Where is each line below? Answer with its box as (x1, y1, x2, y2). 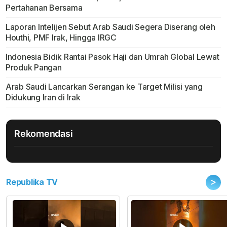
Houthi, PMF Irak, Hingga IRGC (5, 32, 117, 43)
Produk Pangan (5, 62, 62, 73)
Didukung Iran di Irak (5, 92, 81, 103)
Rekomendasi (14, 128, 73, 139)
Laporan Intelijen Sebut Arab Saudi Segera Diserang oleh (5, 22, 215, 32)
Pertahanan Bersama (5, 3, 83, 13)
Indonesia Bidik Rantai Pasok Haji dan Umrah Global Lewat (5, 52, 219, 62)
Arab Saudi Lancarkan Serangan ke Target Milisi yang (5, 82, 203, 92)
